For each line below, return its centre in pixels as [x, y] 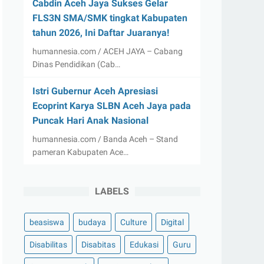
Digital [172, 222]
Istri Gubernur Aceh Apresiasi [95, 91]
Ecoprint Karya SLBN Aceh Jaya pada [112, 106]
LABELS [112, 191]
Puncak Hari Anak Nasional [90, 121]
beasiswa [47, 222]
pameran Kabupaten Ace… [80, 152]
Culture [133, 222]
